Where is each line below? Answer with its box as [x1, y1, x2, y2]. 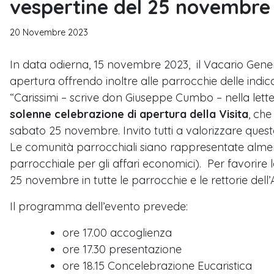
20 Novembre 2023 [10, 26, 88, 38]
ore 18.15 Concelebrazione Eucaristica [62, 258, 252, 273]
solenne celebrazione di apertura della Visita [10, 106, 248, 121]
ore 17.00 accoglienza [62, 225, 172, 240]
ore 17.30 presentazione [62, 242, 182, 256]
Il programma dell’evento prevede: [10, 199, 188, 213]
